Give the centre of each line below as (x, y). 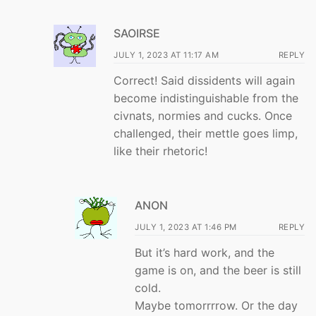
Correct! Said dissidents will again (204, 81)
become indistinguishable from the (206, 98)
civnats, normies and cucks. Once (203, 116)
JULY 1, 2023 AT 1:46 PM (186, 227)
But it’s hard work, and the (205, 252)
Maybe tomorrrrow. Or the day (216, 305)
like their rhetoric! (160, 151)
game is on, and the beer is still (218, 270)
